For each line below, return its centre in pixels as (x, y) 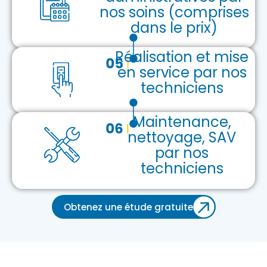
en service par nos (182, 73)
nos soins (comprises (174, 13)
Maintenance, (182, 122)
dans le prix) (174, 28)
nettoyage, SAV (182, 138)
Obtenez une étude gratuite (128, 207)
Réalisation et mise (182, 57)
